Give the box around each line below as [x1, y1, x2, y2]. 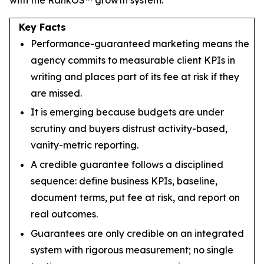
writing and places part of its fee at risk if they [31, 70, 239, 82]
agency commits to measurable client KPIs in [31, 54, 235, 66]
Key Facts [19, 21, 66, 33]
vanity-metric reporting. [31, 139, 138, 151]
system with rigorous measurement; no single [31, 243, 233, 256]
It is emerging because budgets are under [31, 106, 224, 118]
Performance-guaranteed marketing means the [31, 37, 249, 49]
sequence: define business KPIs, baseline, [31, 174, 217, 187]
